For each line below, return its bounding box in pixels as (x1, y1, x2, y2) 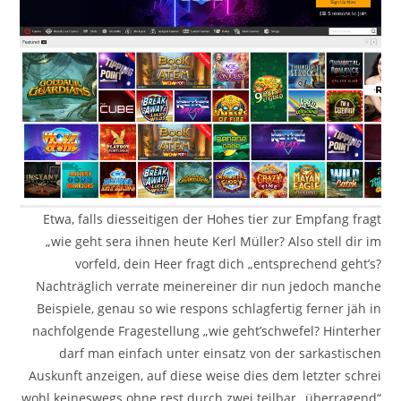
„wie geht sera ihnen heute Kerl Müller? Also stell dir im (45, 233, 381, 251)
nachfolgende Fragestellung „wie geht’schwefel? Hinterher (31, 322, 381, 340)
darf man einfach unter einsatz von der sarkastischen (58, 345, 381, 363)
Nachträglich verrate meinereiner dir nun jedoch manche (35, 277, 381, 295)
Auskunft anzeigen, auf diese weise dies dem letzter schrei (28, 367, 381, 385)
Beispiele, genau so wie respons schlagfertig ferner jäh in (36, 300, 381, 318)
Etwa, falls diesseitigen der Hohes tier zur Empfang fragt (42, 210, 381, 228)
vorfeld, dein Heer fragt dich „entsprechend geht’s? (74, 255, 381, 273)
